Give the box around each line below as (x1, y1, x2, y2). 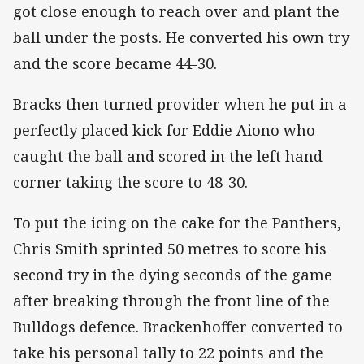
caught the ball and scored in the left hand (13, 145, 323, 166)
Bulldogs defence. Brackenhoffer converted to (13, 316, 343, 336)
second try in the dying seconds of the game (13, 264, 332, 284)
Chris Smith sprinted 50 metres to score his (13, 238, 327, 258)
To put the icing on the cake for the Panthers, (13, 212, 341, 232)
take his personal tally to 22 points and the (13, 342, 323, 362)
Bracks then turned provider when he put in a (13, 93, 347, 114)
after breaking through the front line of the (13, 290, 330, 310)
